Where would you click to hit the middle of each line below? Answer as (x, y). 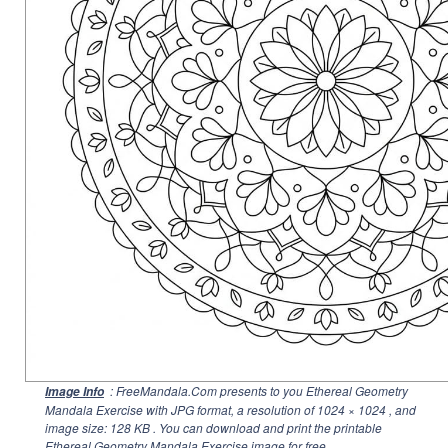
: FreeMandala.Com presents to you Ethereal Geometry (257, 390)
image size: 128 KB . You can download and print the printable (213, 427)
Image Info (74, 391)
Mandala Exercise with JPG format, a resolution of (181, 409)
